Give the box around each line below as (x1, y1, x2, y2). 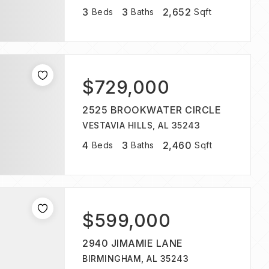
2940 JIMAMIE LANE (82, 237, 183, 249)
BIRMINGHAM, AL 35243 (82, 253, 189, 264)
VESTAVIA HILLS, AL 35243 (82, 120, 200, 130)
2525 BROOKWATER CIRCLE (82, 104, 221, 116)
